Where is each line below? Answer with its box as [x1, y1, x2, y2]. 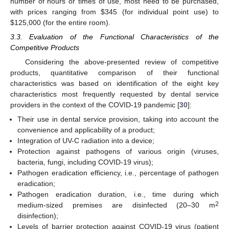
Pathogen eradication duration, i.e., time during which [17, 190, 219, 199]
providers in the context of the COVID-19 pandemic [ [10, 101, 179, 109]
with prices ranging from [10, 8, 101, 16]
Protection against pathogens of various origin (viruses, [17, 147, 219, 156]
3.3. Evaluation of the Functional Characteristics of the [10, 33, 219, 41]
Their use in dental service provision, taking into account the [17, 115, 219, 124]
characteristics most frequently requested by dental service [10, 90, 219, 99]
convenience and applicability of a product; [17, 126, 155, 134]
